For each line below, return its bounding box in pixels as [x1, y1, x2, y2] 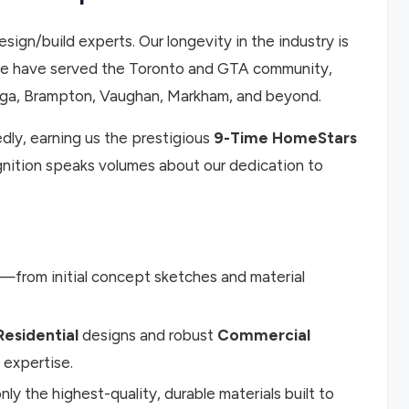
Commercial [217, 326, 310, 345]
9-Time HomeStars [214, 129, 357, 148]
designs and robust [79, 326, 217, 345]
